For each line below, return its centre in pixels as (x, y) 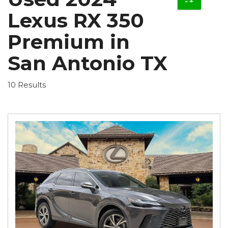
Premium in (69, 41)
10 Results (27, 84)
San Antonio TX (88, 63)
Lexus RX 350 (76, 20)
